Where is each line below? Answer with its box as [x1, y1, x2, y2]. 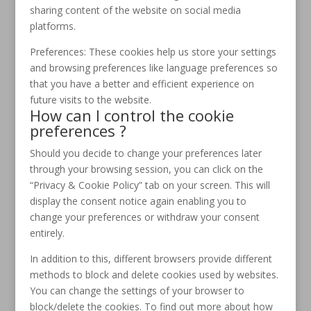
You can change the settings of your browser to [29, 284, 244, 297]
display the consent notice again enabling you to [29, 194, 246, 208]
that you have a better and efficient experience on [29, 77, 254, 90]
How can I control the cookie [29, 105, 234, 126]
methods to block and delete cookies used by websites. [29, 268, 278, 281]
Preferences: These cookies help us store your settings [29, 45, 276, 58]
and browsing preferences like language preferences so [29, 61, 278, 74]
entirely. [29, 226, 65, 239]
